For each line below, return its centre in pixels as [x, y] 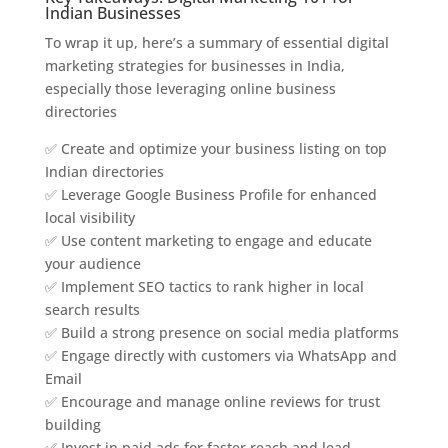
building [72, 424]
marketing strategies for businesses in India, [194, 65]
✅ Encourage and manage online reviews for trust [212, 401]
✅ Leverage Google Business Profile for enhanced [210, 194]
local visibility [89, 217]
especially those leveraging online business [190, 88]
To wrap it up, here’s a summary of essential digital [216, 42]
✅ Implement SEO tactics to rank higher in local [204, 286]
